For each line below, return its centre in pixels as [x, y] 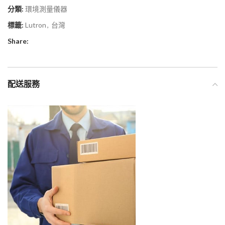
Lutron [36, 25]
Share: [18, 41]
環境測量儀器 [46, 9]
